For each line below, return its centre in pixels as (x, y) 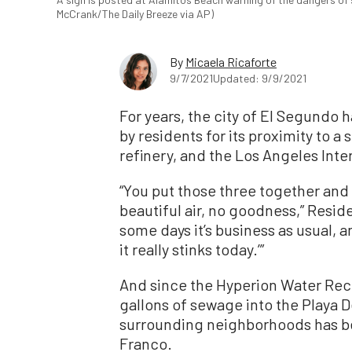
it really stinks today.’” (192, 249)
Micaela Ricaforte (231, 62)
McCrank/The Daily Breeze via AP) (135, 14)
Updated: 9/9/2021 (260, 79)
